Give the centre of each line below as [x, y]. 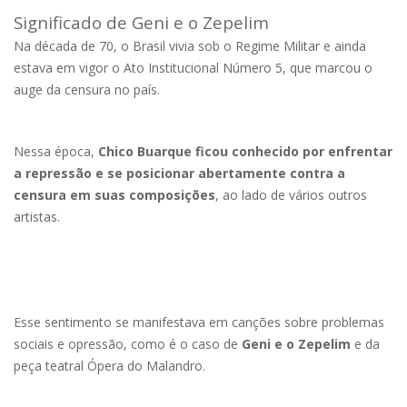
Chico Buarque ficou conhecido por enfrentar [245, 151]
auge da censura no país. [89, 89]
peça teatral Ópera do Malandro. [109, 365]
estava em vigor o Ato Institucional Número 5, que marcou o [193, 67]
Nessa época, [56, 151]
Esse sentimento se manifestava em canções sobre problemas [199, 322]
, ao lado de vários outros [291, 194]
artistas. [37, 216]
